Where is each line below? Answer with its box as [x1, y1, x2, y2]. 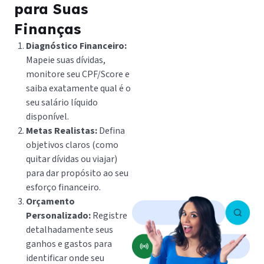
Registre [91, 209, 127, 222]
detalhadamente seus [26, 223, 113, 236]
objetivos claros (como [26, 138, 118, 151]
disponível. [26, 110, 69, 123]
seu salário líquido [26, 95, 98, 109]
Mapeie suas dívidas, [26, 53, 105, 67]
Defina [97, 124, 125, 137]
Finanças [14, 19, 81, 38]
